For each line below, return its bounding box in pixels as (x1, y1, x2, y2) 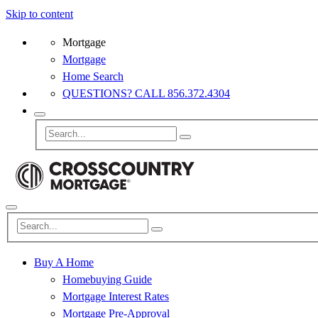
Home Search (62, 70, 124, 82)
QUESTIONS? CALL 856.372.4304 (62, 87, 230, 99)
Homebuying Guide (62, 273, 152, 286)
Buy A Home (34, 256, 94, 269)
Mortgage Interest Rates (62, 290, 169, 303)
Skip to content (6, 8, 73, 20)
